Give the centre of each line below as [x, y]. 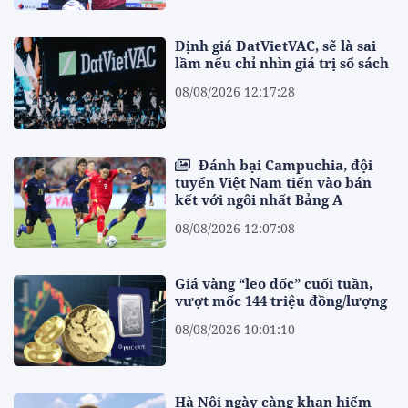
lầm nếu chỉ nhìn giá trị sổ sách [282, 63]
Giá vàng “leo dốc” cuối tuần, [274, 283]
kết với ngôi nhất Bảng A [259, 199]
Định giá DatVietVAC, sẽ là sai [276, 46]
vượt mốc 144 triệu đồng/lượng [281, 300]
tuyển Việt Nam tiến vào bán [274, 182]
